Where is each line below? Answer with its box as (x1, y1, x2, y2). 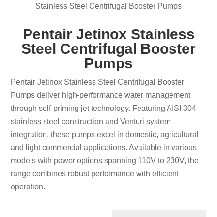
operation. (11, 182, 46, 191)
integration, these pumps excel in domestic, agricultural (11, 130, 199, 139)
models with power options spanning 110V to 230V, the (11, 156, 199, 165)
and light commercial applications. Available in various (11, 143, 197, 152)
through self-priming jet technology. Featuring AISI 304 (11, 104, 197, 112)
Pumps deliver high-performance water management (11, 91, 191, 99)
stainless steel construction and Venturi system (11, 117, 171, 125)
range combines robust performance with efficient (11, 169, 179, 178)
